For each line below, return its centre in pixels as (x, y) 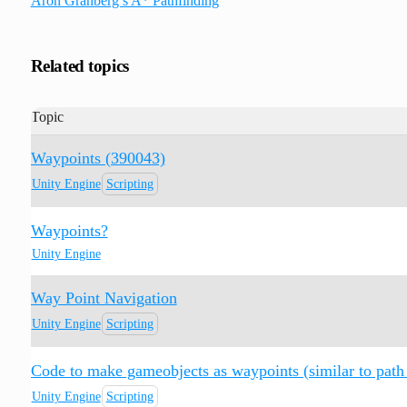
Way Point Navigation (104, 298)
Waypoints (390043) (98, 158)
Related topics (79, 65)
